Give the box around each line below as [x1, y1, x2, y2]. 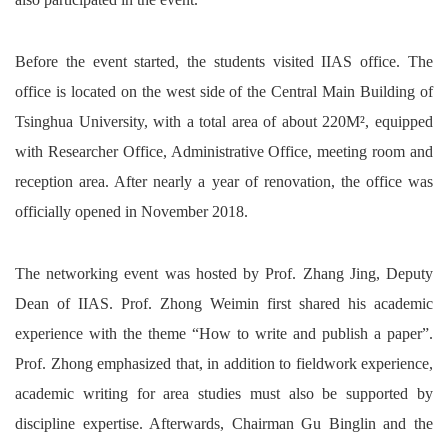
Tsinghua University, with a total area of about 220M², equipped [15, 113, 433, 131]
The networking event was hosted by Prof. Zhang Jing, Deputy [15, 265, 433, 283]
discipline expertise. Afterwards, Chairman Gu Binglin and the [15, 415, 433, 433]
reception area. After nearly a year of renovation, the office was [15, 173, 433, 191]
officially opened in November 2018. [15, 203, 248, 221]
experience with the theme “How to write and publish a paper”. [15, 325, 433, 343]
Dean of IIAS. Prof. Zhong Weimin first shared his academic [15, 295, 433, 313]
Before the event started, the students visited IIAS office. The [15, 53, 433, 71]
